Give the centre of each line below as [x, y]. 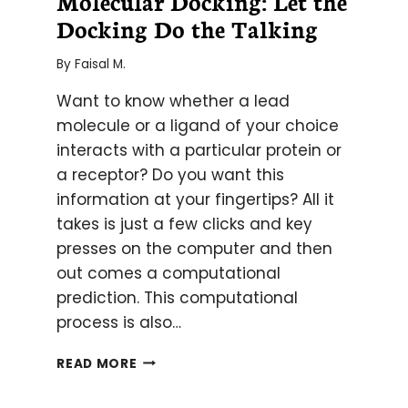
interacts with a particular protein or [199, 150]
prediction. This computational [178, 297]
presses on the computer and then [195, 248]
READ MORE [97, 363]
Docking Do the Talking [188, 28]
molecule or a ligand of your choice [198, 125]
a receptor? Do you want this [171, 174]
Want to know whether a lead [173, 101]
